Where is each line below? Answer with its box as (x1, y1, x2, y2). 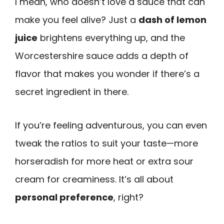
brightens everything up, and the (37, 31, 185, 44)
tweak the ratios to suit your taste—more (15, 136, 198, 149)
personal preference (15, 190, 113, 203)
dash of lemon (138, 13, 206, 26)
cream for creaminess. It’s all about (15, 172, 173, 185)
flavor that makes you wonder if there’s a (15, 67, 199, 80)
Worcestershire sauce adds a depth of (15, 49, 188, 62)
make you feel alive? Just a (15, 13, 138, 26)
